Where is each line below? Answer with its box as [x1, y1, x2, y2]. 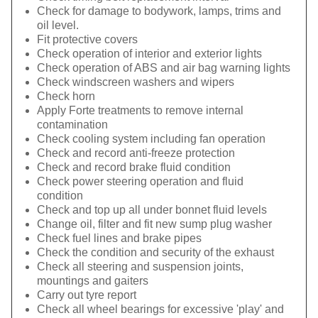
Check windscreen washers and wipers [37, 76, 234, 88]
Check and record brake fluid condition [37, 161, 231, 173]
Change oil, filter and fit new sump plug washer [37, 218, 272, 230]
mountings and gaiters [37, 275, 148, 287]
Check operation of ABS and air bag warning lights [37, 62, 290, 74]
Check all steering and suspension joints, [37, 261, 243, 273]
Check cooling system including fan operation [37, 133, 265, 145]
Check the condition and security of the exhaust [37, 246, 274, 258]
